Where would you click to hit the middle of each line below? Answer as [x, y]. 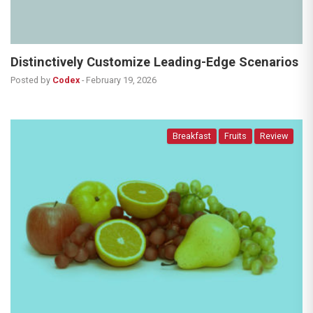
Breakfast [192, 136]
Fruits [235, 136]
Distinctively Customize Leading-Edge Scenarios [154, 61]
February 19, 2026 [121, 80]
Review [274, 136]
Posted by [30, 80]
